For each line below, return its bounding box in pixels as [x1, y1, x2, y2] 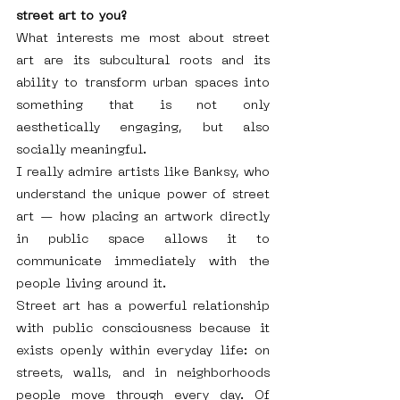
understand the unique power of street [16, 189, 270, 201]
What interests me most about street [16, 33, 270, 45]
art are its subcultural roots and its [16, 55, 270, 67]
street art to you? [16, 11, 127, 22]
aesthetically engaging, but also [16, 122, 270, 134]
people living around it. [16, 279, 166, 290]
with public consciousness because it [16, 323, 270, 335]
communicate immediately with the [16, 256, 270, 268]
